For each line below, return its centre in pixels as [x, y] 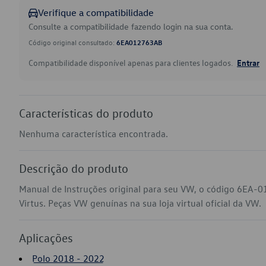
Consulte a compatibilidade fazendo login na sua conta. [131, 26]
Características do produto [86, 113]
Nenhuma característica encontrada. [94, 134]
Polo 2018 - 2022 [68, 258]
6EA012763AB [139, 42]
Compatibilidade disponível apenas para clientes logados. [132, 63]
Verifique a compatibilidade [96, 12]
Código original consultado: [72, 42]
